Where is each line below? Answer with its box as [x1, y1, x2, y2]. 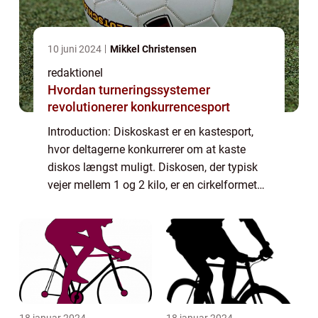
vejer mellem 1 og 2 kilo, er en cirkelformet [48, 178, 257, 192]
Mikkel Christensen [110, 43, 197, 55]
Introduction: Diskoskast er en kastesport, [48, 125, 253, 139]
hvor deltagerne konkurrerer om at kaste [48, 143, 246, 157]
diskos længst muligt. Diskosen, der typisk [48, 160, 258, 175]
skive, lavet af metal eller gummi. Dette [48, 196, 241, 210]
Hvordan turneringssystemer [48, 82, 210, 98]
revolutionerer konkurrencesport [48, 99, 230, 115]
